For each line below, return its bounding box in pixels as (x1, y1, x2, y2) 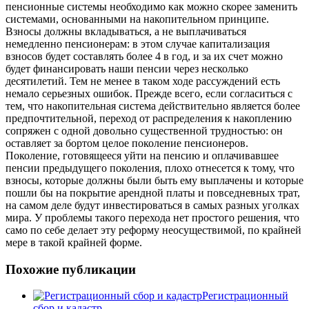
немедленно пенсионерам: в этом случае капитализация (6, 37, 270, 50)
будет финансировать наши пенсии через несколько (6, 62, 248, 74)
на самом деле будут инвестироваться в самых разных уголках (6, 199, 299, 211)
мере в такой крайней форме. (6, 236, 142, 248)
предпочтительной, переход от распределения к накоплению (6, 112, 292, 124)
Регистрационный (202, 290, 288, 302)
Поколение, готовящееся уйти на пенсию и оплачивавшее (6, 149, 279, 161)
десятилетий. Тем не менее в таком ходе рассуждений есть (6, 74, 280, 87)
